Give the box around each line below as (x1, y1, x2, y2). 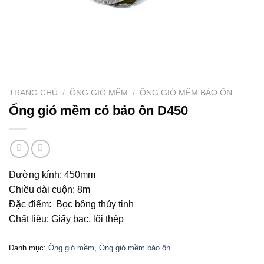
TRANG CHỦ (9, 88, 58, 97)
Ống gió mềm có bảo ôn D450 (9, 103, 188, 118)
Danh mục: (9, 243, 48, 253)
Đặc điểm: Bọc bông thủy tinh (9, 199, 134, 210)
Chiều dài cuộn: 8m (9, 184, 90, 195)
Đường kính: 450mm (9, 170, 95, 180)
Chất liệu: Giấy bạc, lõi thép (9, 214, 124, 225)
